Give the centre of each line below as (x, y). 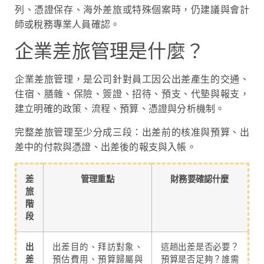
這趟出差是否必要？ (200, 247)
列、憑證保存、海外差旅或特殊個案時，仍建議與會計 (132, 9)
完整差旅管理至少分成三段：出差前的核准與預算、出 (132, 132)
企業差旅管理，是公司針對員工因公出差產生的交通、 (132, 80)
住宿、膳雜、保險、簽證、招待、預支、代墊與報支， (132, 94)
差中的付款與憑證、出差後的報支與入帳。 (105, 147)
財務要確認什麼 (200, 179)
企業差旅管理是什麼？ (110, 52)
